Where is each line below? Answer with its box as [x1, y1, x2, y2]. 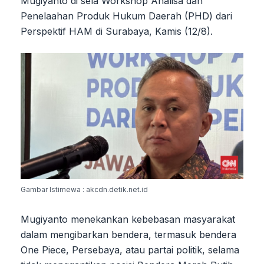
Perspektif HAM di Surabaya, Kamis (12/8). [21, 25, 213, 38]
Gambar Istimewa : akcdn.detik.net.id [21, 184, 148, 194]
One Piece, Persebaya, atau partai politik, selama [21, 243, 239, 256]
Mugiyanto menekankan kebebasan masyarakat [21, 213, 235, 225]
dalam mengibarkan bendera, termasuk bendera [21, 228, 236, 240]
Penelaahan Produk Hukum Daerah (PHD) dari [21, 10, 232, 22]
